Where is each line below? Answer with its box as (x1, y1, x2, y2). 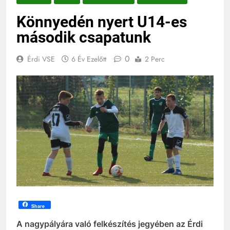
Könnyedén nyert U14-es (16, 12, 187, 31)
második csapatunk (16, 28, 151, 46)
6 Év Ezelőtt (71, 53, 106, 64)
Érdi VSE (27, 53, 55, 64)
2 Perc (145, 53, 165, 64)
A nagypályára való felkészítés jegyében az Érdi (16, 218, 203, 229)
